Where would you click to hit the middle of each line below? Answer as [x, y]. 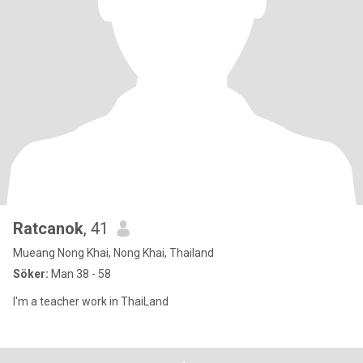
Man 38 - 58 [80, 274]
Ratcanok [48, 228]
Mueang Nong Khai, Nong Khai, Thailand [113, 253]
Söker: [31, 274]
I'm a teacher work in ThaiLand [91, 301]
